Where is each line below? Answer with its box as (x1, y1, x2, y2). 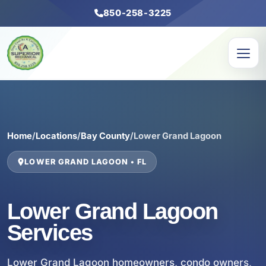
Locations (36, 131, 77, 141)
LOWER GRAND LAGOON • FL (24, 157, 147, 166)
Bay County (81, 131, 130, 141)
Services (7, 220, 93, 246)
